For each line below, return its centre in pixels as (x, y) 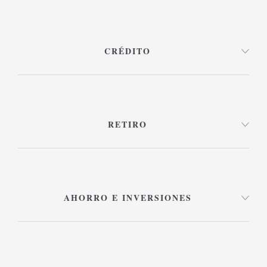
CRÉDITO (128, 51)
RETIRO (128, 124)
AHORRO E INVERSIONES (128, 197)
